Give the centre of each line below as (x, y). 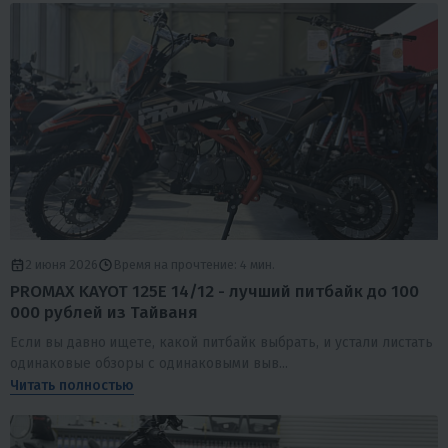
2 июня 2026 (61, 265)
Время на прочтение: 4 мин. (194, 265)
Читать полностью (72, 385)
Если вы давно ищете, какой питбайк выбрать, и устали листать (221, 342)
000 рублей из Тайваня (104, 313)
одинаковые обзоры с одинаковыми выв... (149, 363)
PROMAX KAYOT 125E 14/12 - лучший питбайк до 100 (214, 292)
